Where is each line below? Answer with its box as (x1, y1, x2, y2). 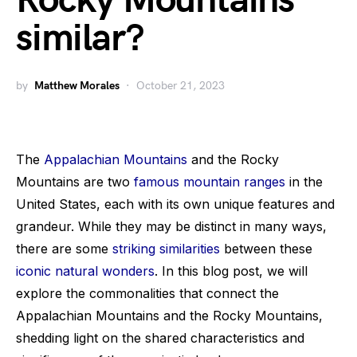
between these (220, 241, 312, 257)
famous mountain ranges (134, 174, 285, 190)
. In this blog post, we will (155, 263, 308, 279)
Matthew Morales (34, 79, 120, 92)
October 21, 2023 (136, 79, 225, 92)
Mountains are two (16, 174, 134, 190)
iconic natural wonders (16, 263, 155, 279)
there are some (16, 241, 112, 257)
